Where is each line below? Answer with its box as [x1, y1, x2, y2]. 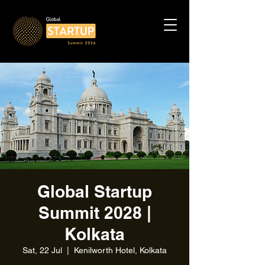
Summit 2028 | [38, 203, 151, 222]
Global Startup [37, 182, 152, 201]
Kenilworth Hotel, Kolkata [74, 245, 167, 255]
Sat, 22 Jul [22, 245, 62, 255]
